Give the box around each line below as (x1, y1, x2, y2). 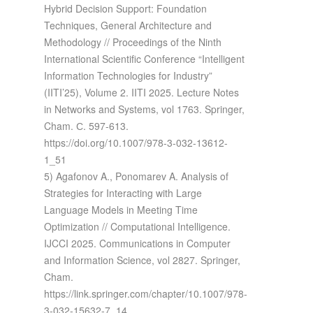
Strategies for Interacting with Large (43, 185, 202, 200)
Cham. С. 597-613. (43, 118, 129, 133)
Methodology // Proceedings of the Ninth (43, 34, 221, 49)
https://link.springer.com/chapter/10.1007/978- (43, 286, 247, 300)
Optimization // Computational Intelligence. (43, 219, 231, 233)
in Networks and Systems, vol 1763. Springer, (43, 101, 245, 116)
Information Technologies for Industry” (43, 68, 212, 82)
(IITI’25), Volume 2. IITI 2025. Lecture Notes (43, 85, 239, 99)
